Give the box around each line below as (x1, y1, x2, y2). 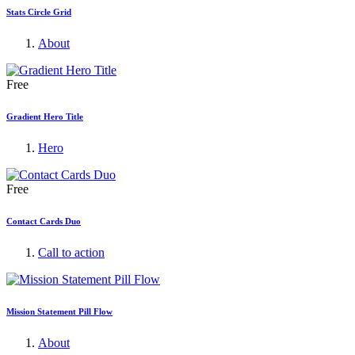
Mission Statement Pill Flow (6, 306, 113, 316)
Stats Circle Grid (6, 7, 71, 17)
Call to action (38, 245, 105, 259)
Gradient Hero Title (6, 111, 83, 121)
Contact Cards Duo (6, 216, 81, 226)
